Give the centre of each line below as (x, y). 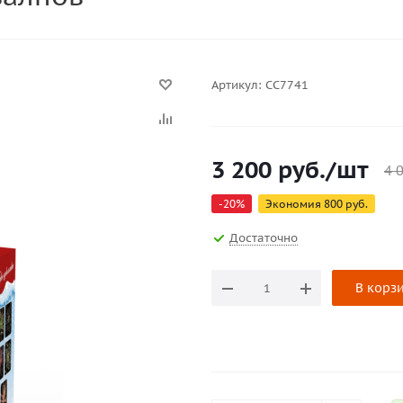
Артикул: (237, 85)
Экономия (295, 204)
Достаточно (264, 238)
